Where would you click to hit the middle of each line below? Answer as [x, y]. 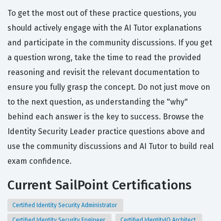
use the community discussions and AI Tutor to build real [110, 147]
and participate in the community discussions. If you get [110, 43]
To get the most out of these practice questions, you [102, 13]
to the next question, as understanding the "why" [98, 102]
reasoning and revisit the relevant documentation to [103, 73]
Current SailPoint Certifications [99, 185]
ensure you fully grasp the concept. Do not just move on [109, 87]
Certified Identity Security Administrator [65, 205]
